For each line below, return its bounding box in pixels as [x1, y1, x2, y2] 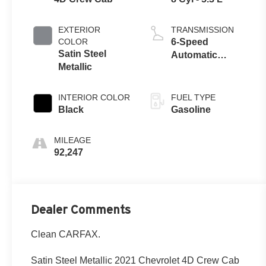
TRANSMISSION [171, 24, 235, 34]
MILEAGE [54, 135, 91, 145]
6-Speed [171, 36, 209, 47]
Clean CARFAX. [31, 229, 101, 239]
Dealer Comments [31, 202, 131, 216]
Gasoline [171, 104, 211, 115]
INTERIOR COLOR [58, 92, 131, 102]
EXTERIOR [58, 24, 101, 34]
